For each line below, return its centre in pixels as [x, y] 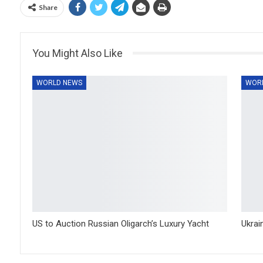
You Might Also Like [77, 53]
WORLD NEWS [59, 82]
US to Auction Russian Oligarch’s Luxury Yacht [121, 223]
